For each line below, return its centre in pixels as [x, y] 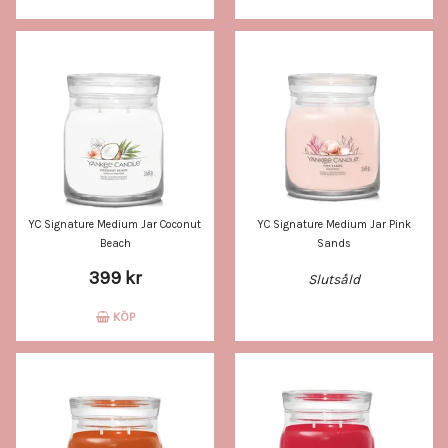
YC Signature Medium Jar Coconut [115, 224]
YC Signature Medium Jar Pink [334, 224]
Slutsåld [334, 279]
